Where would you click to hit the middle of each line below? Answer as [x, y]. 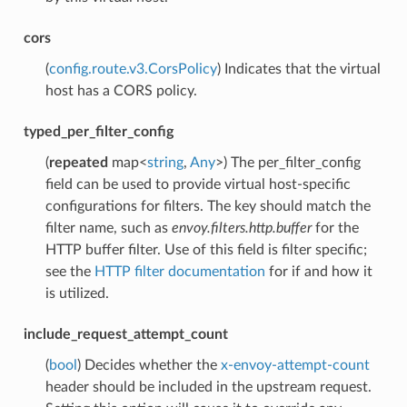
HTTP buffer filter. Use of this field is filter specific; [206, 249]
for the [335, 228]
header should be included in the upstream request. [208, 387]
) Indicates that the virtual [298, 69]
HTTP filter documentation [179, 271]
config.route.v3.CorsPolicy [133, 69]
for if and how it [318, 271]
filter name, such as [108, 228]
